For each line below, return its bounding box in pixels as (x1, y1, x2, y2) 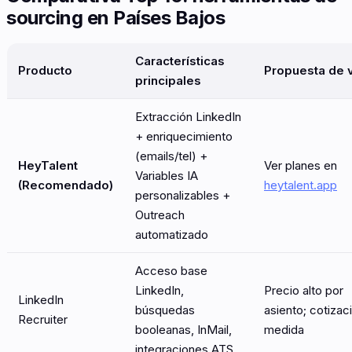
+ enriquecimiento (135, 128, 233, 144)
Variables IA (135, 167, 198, 183)
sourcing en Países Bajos (6, 5, 225, 29)
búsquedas (135, 302, 195, 317)
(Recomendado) (18, 177, 113, 192)
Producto (18, 62, 72, 78)
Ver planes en (264, 157, 337, 173)
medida (264, 321, 304, 337)
